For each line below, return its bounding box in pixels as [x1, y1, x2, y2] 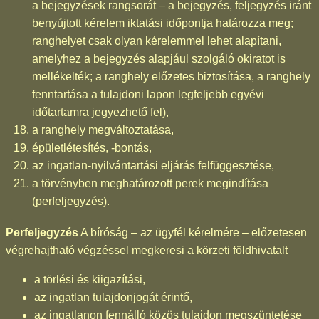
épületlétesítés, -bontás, [32, 141, 152, 154]
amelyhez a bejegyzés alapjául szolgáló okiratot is [32, 52, 286, 65]
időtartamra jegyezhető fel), [32, 105, 169, 118]
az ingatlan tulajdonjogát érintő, [34, 291, 192, 303]
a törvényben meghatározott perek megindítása [32, 177, 268, 189]
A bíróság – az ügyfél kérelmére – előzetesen [78, 226, 307, 239]
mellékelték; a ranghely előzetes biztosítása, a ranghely [32, 70, 310, 83]
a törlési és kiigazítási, [34, 273, 145, 286]
